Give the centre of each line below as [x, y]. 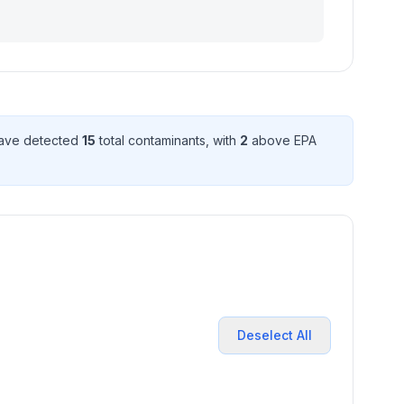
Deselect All [275, 335]
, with [223, 140]
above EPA [282, 140]
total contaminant [147, 140]
